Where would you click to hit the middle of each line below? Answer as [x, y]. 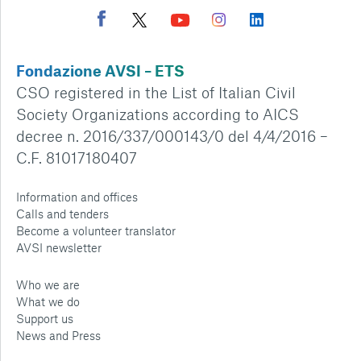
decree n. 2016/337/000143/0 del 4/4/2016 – [172, 136]
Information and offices [77, 197]
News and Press [58, 335]
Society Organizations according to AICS [158, 114]
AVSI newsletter [59, 247]
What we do [48, 301]
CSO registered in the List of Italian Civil [156, 92]
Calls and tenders [62, 214]
